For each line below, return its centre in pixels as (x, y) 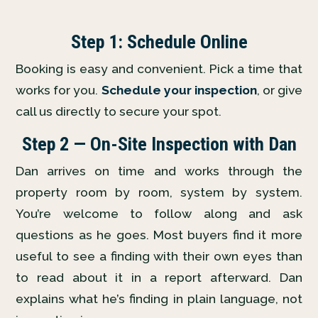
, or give (279, 91)
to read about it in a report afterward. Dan (159, 277)
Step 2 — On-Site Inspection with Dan (159, 144)
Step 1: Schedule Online (159, 42)
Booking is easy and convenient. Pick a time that (159, 69)
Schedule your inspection (179, 91)
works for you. (59, 91)
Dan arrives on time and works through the (159, 171)
